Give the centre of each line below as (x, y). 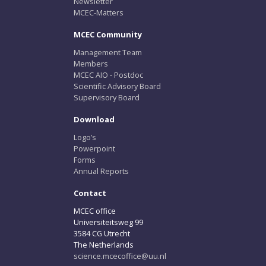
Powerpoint (94, 148)
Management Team (108, 52)
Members (91, 64)
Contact (90, 193)
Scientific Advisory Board (117, 86)
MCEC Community (108, 34)
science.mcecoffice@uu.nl (120, 256)
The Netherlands (104, 245)
